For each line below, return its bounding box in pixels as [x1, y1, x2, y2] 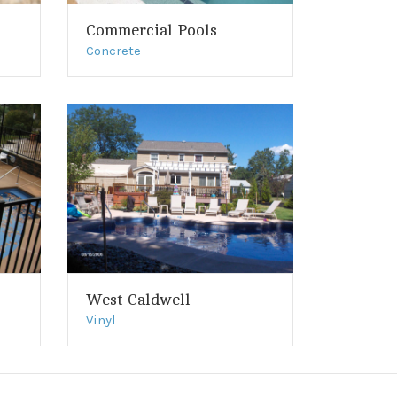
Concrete [86, 43, 141, 59]
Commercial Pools [86, 21, 217, 40]
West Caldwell [86, 290, 191, 308]
